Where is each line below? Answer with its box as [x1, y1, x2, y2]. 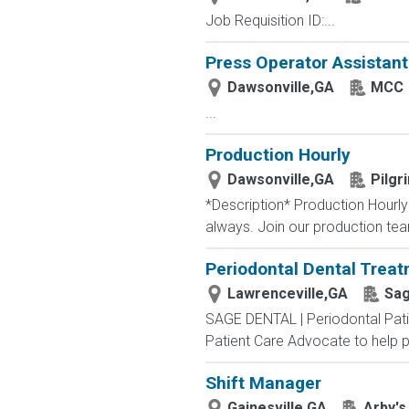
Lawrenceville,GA [226, 285, 348, 302]
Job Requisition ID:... [204, 12, 335, 29]
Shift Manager [204, 372, 321, 393]
